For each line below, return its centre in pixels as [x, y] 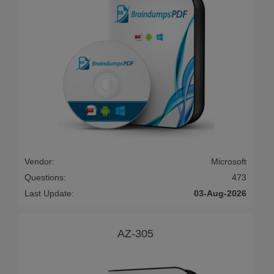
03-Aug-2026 [220, 193]
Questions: [45, 177]
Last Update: [49, 193]
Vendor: [39, 161]
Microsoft [229, 161]
